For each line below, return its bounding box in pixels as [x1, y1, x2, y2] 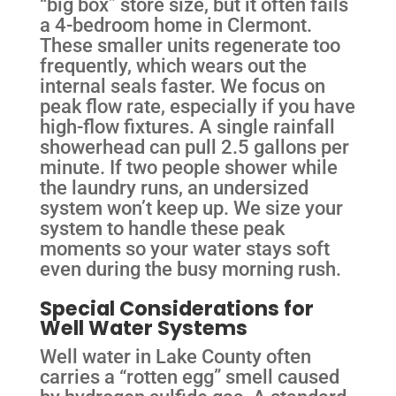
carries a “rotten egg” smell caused [39, 365, 339, 389]
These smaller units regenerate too [39, 33, 340, 57]
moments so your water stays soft [39, 236, 330, 260]
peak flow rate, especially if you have [39, 94, 355, 118]
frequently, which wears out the [39, 53, 307, 77]
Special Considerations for [39, 294, 314, 324]
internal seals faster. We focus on [39, 73, 325, 97]
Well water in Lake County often [39, 345, 311, 369]
